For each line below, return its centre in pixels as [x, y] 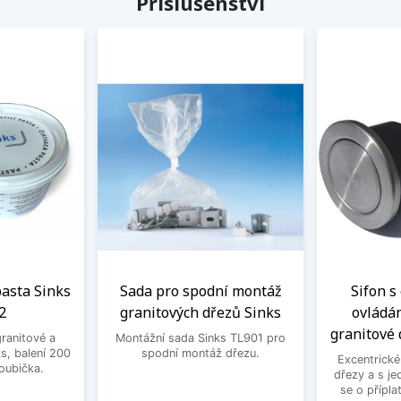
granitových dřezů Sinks [200, 312]
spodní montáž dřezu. [200, 353]
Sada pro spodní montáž [200, 290]
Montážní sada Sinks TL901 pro [200, 337]
